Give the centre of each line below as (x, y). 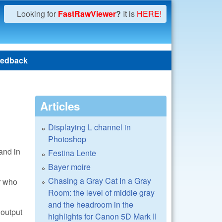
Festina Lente (72, 153)
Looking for (37, 14)
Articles (60, 106)
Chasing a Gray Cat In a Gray (100, 181)
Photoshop (67, 139)
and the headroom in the (91, 204)
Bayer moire (69, 167)
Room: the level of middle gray (101, 193)
